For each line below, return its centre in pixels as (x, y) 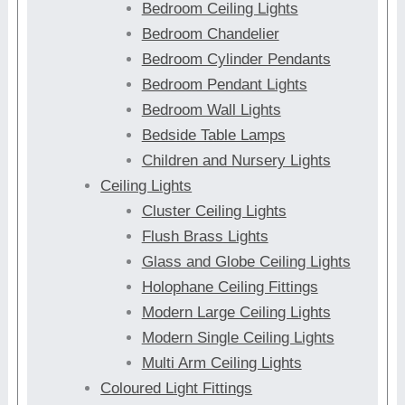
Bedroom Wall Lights (211, 109)
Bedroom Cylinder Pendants (236, 59)
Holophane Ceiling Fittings (230, 287)
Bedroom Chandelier (210, 33)
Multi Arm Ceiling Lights (221, 363)
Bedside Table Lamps (213, 135)
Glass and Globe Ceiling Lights (246, 261)
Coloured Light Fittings (177, 388)
